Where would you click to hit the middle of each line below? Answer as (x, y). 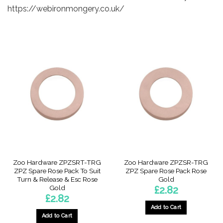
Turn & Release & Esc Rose (57, 179)
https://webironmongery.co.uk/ (66, 8)
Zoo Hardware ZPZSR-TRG (166, 162)
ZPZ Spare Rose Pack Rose (166, 170)
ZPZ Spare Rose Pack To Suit (57, 170)
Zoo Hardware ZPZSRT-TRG (57, 162)
